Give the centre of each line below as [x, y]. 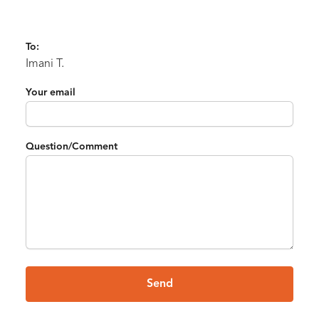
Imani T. [45, 64]
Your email [51, 93]
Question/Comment [72, 147]
